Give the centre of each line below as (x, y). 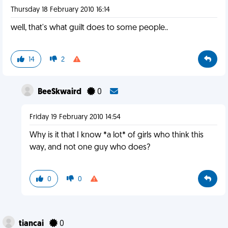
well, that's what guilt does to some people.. (89, 28)
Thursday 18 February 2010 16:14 (60, 10)
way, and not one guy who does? (90, 148)
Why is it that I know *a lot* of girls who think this (116, 135)
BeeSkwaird (60, 92)
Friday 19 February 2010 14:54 (75, 117)
